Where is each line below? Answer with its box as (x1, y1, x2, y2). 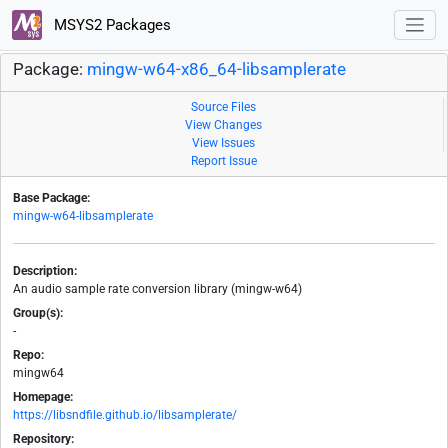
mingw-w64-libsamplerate (13, 209, 153, 224)
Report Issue (191, 154, 257, 169)
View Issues (192, 136, 255, 151)
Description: (13, 264, 77, 279)
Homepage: (13, 390, 73, 405)
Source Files (191, 100, 256, 115)
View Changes (185, 118, 262, 133)
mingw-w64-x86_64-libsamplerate (87, 60, 346, 80)
